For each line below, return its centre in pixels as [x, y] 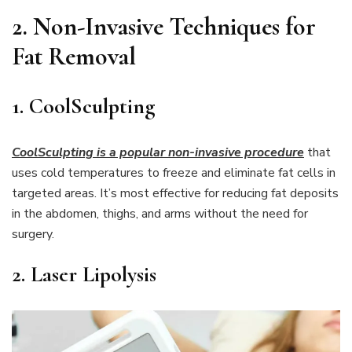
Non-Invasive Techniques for [174, 27]
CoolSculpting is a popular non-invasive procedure [158, 152]
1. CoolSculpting [84, 106]
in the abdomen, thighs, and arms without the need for [160, 213]
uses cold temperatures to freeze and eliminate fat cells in [174, 172]
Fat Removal [74, 57]
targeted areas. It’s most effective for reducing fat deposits [175, 193]
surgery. [33, 234]
